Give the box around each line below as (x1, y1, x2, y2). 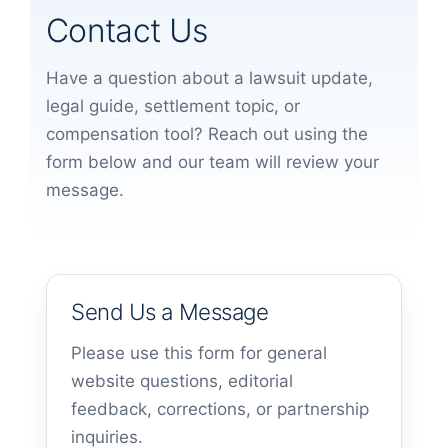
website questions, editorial (71, 371, 293, 392)
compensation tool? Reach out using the (46, 124, 368, 145)
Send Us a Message (71, 298, 269, 326)
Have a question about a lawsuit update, (46, 68, 373, 89)
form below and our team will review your (46, 152, 379, 173)
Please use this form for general (71, 343, 327, 364)
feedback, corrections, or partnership (71, 399, 369, 420)
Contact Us (46, 11, 208, 51)
